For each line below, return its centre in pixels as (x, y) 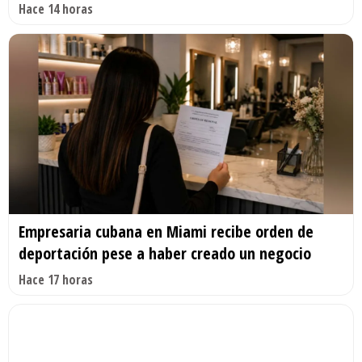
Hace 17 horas (56, 280)
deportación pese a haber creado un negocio (165, 254)
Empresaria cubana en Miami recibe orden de (166, 232)
